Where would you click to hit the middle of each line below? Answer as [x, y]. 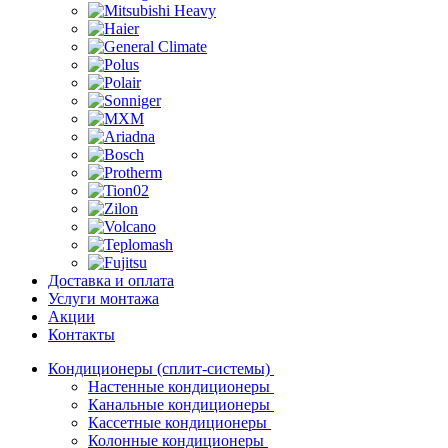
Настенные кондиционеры [181, 386]
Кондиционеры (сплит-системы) [161, 368]
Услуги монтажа [103, 298]
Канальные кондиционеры [181, 404]
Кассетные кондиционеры [179, 422]
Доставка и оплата [111, 280]
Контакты [81, 334]
